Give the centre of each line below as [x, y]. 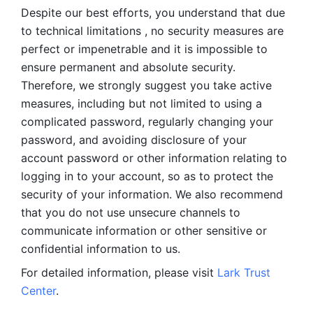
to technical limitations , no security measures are [152, 31]
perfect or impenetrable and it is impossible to [144, 49]
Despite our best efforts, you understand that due [153, 13]
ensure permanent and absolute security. [128, 67]
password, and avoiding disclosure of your [134, 140]
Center [38, 291]
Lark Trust [244, 272]
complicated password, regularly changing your [147, 122]
